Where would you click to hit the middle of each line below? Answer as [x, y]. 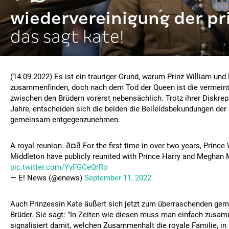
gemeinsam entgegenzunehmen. [65, 120]
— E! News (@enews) [47, 178]
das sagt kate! [67, 37]
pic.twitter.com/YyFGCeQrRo [59, 167]
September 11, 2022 [118, 178]
